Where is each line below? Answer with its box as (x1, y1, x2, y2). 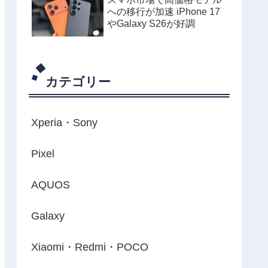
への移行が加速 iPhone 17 (107, 7, 176, 17)
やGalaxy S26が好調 (107, 19, 195, 29)
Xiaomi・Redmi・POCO (31, 241, 148, 254)
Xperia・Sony (31, 117, 98, 129)
